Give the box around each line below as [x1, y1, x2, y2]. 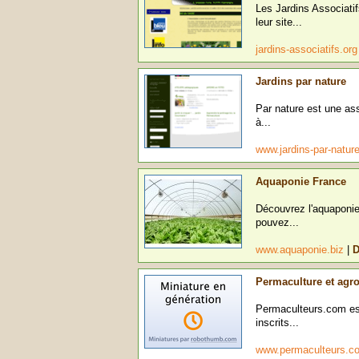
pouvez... [256, 216, 299, 228]
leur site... [256, 16, 302, 28]
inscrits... [256, 317, 299, 329]
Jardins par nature [256, 75, 346, 87]
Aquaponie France [256, 175, 346, 188]
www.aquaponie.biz [256, 244, 347, 256]
